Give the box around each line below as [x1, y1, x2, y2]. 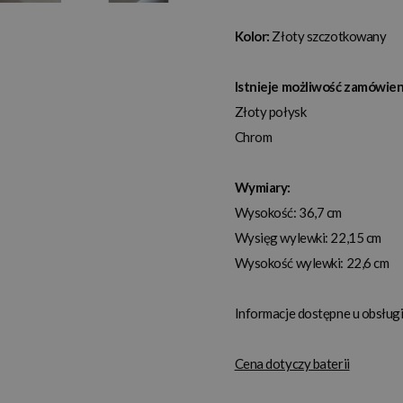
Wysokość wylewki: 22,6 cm [234, 255, 390, 272]
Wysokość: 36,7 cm [234, 204, 342, 221]
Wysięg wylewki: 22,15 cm [234, 229, 381, 246]
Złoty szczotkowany [272, 28, 387, 45]
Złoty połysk [234, 103, 307, 121]
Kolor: [234, 28, 273, 45]
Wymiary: [234, 179, 291, 196]
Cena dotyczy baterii [234, 355, 350, 372]
